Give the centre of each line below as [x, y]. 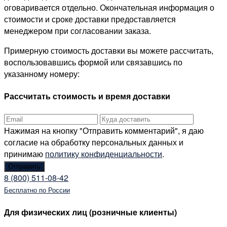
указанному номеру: [42, 73]
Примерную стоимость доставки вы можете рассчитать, [109, 50]
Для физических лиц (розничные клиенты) [90, 212]
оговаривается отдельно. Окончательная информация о [109, 7]
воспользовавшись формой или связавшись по [93, 62]
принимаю [25, 154]
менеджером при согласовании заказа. [78, 30]
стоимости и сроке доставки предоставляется [90, 19]
